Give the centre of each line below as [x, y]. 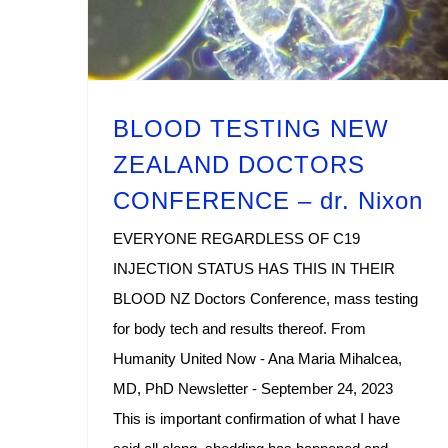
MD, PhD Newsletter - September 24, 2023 [253, 388]
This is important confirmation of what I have [256, 418]
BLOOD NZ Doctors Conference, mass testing [265, 298]
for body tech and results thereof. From [239, 328]
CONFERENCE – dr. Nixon [268, 200]
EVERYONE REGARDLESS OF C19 [236, 238]
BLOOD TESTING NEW [251, 128]
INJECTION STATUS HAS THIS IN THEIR [254, 268]
